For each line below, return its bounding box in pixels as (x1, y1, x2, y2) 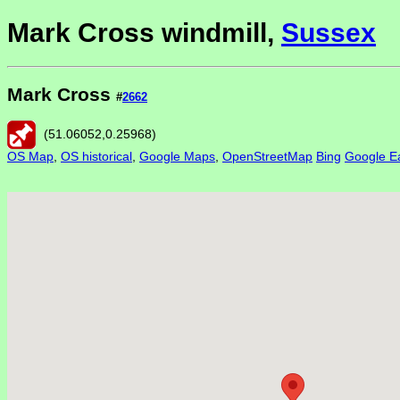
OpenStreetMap (222, 149, 312, 164)
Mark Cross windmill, (7, 18, 281, 48)
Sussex (281, 18, 376, 48)
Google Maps (139, 149, 215, 164)
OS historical (61, 149, 132, 164)
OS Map (7, 149, 54, 164)
